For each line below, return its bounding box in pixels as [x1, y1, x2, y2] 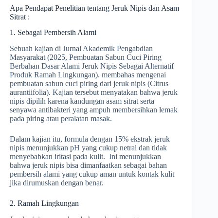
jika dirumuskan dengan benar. [10, 179, 104, 187]
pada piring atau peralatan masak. [10, 114, 112, 123]
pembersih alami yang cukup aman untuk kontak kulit [10, 170, 174, 179]
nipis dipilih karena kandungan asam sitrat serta [10, 97, 154, 106]
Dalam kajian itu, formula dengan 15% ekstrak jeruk [10, 135, 170, 144]
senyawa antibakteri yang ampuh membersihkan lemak [10, 106, 178, 114]
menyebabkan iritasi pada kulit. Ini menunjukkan [10, 152, 161, 161]
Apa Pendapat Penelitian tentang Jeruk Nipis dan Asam [10, 3, 179, 12]
